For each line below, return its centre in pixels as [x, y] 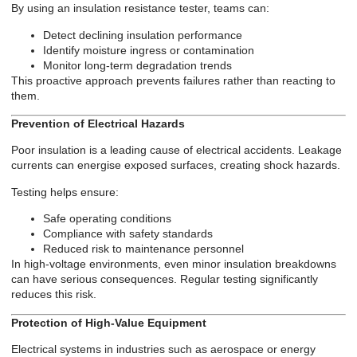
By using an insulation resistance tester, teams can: [140, 8]
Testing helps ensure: [65, 192]
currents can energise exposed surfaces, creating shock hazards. [176, 165]
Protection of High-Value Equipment [109, 322]
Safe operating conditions [107, 219]
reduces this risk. [54, 294]
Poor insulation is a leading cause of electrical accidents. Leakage [177, 150]
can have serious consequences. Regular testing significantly [165, 279]
